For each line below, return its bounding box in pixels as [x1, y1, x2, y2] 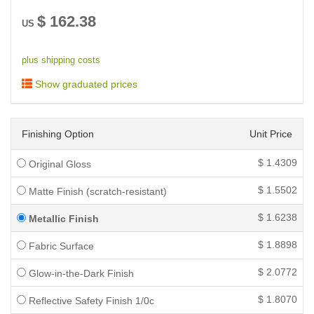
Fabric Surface [26, 240, 94, 252]
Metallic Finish [26, 213, 99, 224]
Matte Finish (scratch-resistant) [26, 186, 167, 197]
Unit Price [250, 128, 292, 139]
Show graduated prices [32, 78, 137, 90]
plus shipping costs [22, 55, 100, 65]
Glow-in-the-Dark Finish [26, 268, 134, 279]
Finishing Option [22, 128, 94, 139]
